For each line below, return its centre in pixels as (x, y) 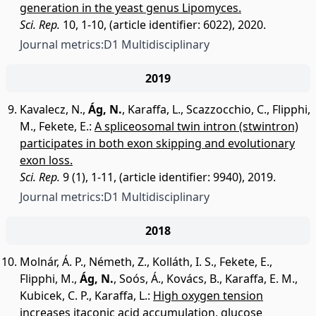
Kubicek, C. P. (54, 296)
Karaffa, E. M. (260, 279)
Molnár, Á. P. (51, 262)
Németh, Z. (118, 262)
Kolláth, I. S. (183, 262)
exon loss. (46, 160)
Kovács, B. (193, 279)
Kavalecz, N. (51, 109)
